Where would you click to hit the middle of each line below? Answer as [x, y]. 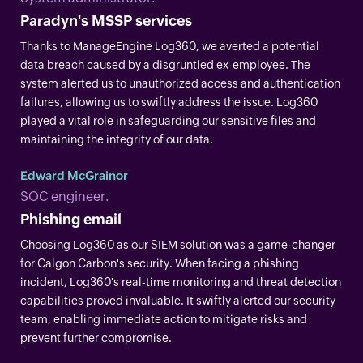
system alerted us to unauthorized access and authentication [180, 83]
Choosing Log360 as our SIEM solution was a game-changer [178, 244]
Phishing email [71, 219]
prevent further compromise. [96, 337]
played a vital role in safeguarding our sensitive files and [168, 120]
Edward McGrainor [74, 175]
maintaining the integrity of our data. [117, 139]
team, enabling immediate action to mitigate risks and [164, 319]
